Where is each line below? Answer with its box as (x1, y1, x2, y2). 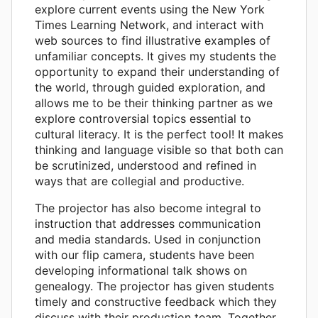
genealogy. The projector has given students (35, 278, 274, 293)
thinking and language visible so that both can (35, 142, 283, 157)
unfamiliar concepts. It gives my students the (35, 48, 276, 63)
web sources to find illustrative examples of (35, 33, 270, 48)
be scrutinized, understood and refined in (35, 158, 256, 172)
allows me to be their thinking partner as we (35, 95, 273, 110)
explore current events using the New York (35, 1, 265, 16)
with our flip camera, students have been (35, 247, 254, 262)
